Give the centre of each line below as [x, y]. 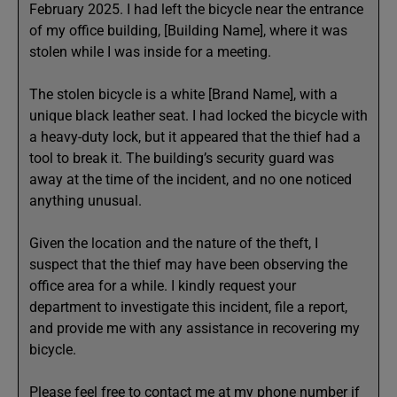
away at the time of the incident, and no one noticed [191, 179]
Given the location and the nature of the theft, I [174, 243]
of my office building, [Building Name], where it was [188, 31]
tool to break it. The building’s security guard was [182, 158]
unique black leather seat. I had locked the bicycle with [198, 116]
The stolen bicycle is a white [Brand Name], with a [183, 94]
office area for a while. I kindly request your [163, 286]
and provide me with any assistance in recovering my [195, 328]
